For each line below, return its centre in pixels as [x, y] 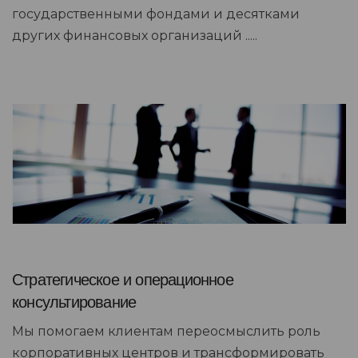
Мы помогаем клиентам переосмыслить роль [166, 332]
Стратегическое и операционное [123, 280]
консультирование [74, 302]
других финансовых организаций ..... [135, 35]
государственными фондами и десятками [156, 14]
